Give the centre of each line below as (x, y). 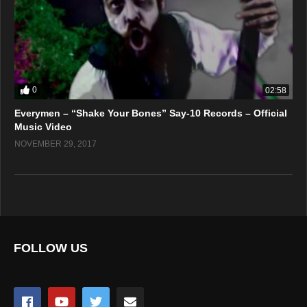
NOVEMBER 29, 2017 (56, 144)
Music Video (43, 126)
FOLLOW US (51, 248)
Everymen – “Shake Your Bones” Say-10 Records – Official (151, 113)
